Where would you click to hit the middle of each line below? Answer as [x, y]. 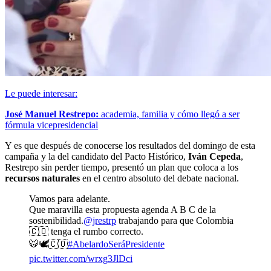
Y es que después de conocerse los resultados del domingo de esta [130, 145]
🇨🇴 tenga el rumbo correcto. [86, 231]
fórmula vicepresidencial [51, 125]
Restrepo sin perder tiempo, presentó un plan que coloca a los [122, 167]
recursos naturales [44, 178]
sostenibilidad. [56, 220]
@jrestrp [100, 220]
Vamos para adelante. [70, 198]
